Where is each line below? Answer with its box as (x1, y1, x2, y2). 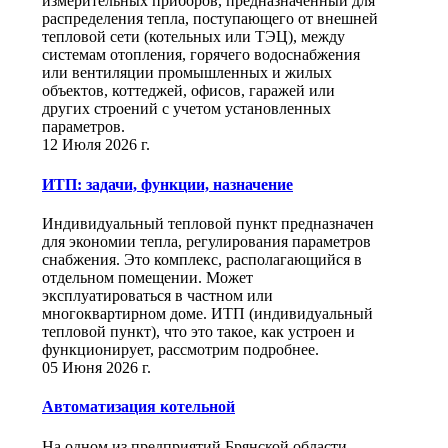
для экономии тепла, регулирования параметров (42, 232, 371, 250)
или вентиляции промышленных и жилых (42, 64, 332, 82)
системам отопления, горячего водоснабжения (42, 46, 360, 64)
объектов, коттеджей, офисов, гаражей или (42, 82, 335, 100)
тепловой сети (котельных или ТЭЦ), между (42, 28, 345, 46)
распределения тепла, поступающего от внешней (42, 10, 378, 28)
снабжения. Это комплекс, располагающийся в (42, 250, 362, 268)
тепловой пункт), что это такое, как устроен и (42, 322, 355, 340)
